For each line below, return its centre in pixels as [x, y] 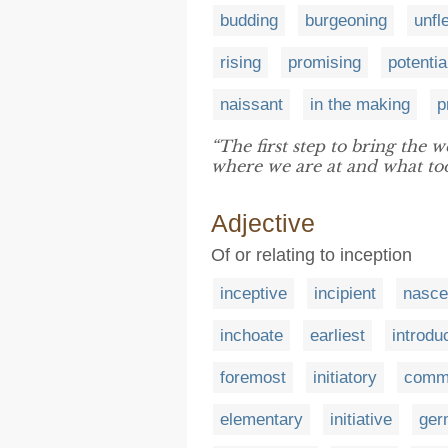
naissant [251, 104]
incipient [345, 293]
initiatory [345, 377]
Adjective [263, 223]
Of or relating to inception [311, 255]
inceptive [253, 293]
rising [240, 62]
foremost [253, 377]
